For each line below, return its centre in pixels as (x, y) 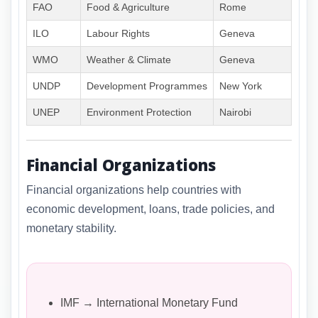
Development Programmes (147, 86)
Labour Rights (118, 34)
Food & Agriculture (128, 7)
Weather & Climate (129, 60)
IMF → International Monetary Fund (149, 302)
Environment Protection (139, 113)
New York (241, 86)
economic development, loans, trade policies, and (150, 209)
